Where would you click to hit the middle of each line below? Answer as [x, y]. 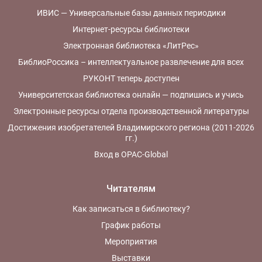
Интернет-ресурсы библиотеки [131, 29]
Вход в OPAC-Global [131, 154]
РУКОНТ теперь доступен [131, 78]
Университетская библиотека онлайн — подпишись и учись [131, 95]
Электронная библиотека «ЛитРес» [131, 46]
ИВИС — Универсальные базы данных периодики [131, 13]
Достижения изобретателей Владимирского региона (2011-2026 [131, 127]
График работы [131, 225]
